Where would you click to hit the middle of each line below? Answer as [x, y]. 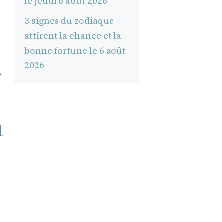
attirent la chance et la [73, 36]
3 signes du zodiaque [69, 21]
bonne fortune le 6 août [75, 51]
